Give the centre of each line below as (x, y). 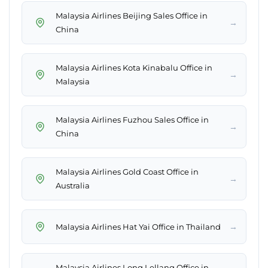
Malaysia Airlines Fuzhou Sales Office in (132, 120)
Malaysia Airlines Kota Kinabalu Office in (134, 68)
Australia (73, 186)
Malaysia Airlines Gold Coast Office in (127, 172)
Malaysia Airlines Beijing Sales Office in (132, 16)
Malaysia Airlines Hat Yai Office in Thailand (138, 226)
